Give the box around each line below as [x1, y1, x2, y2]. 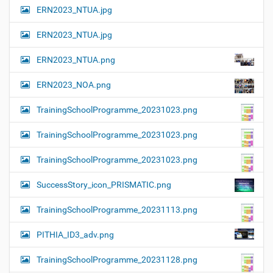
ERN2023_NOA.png [37, 79, 111, 90]
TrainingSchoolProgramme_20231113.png [37, 204, 197, 214]
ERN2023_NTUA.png [37, 54, 115, 65]
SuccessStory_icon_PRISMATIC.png [37, 179, 171, 190]
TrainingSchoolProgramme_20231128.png [37, 254, 197, 264]
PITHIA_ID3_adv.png [37, 229, 114, 239]
